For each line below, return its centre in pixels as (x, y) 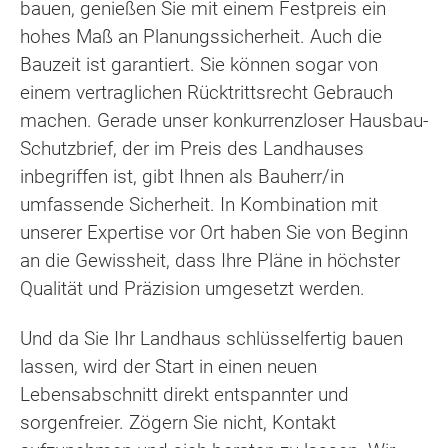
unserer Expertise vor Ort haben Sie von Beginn (214, 232)
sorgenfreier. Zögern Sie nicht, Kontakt (178, 423)
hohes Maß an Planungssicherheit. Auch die (201, 36)
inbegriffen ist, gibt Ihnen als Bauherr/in (182, 176)
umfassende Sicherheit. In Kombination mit (199, 204)
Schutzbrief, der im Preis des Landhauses (192, 148)
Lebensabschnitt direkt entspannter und (184, 395)
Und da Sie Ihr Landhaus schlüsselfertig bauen (211, 339)
